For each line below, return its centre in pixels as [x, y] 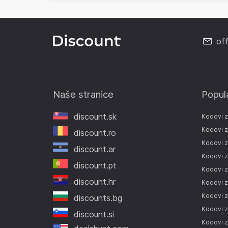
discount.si [94, 214]
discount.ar [95, 149]
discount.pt [95, 165]
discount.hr [95, 181]
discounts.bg [98, 198]
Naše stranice [83, 94]
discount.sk [95, 116]
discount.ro [95, 133]
